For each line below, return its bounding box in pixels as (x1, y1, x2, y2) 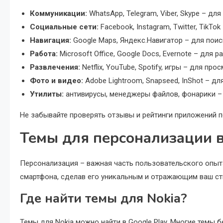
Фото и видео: (30, 76, 83, 85)
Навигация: (30, 36, 71, 45)
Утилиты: (30, 90, 64, 99)
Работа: (30, 49, 58, 58)
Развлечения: (30, 63, 80, 72)
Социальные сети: (30, 22, 99, 31)
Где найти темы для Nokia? (20, 190, 187, 207)
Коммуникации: (30, 9, 87, 18)
